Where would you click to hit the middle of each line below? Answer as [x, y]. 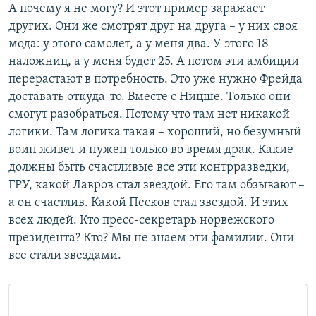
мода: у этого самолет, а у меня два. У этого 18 [139, 44]
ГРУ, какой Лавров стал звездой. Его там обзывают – [157, 186]
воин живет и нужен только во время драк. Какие [151, 150]
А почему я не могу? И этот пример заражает [136, 9]
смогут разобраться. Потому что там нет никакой [149, 115]
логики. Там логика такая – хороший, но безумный [155, 133]
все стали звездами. [65, 256]
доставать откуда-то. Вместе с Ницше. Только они [150, 97]
